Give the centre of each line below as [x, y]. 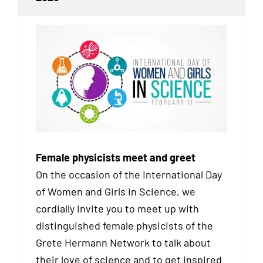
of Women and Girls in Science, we [116, 192]
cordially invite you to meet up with [117, 209]
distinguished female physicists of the [124, 226]
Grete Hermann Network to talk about [123, 243]
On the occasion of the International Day [129, 175]
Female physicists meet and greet [116, 158]
